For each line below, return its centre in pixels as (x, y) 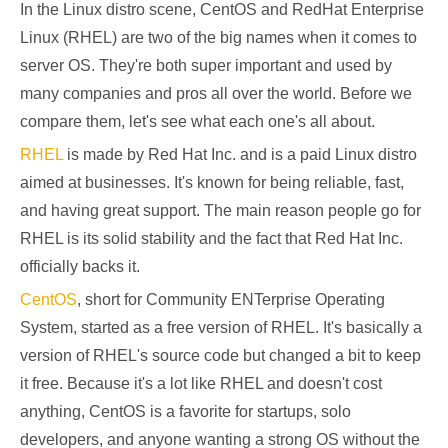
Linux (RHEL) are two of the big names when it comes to (218, 37)
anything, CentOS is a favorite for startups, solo (185, 411)
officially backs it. (80, 266)
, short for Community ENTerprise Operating (231, 299)
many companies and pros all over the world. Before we (216, 93)
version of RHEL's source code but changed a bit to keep (220, 355)
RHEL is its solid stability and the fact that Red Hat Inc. (211, 238)
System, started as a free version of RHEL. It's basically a (221, 327)
